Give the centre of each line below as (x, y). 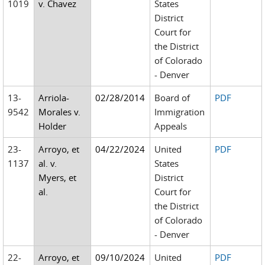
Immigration (180, 112)
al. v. (48, 163)
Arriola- (54, 98)
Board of (172, 98)
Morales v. (60, 112)
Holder (53, 126)
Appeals (171, 126)
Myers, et (58, 177)
